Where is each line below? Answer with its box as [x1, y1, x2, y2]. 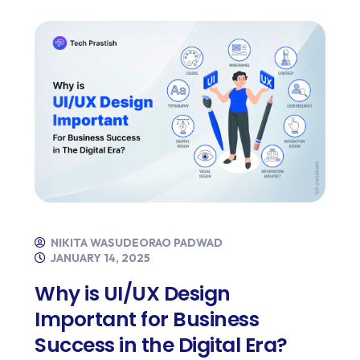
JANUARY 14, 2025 [48, 251, 150, 266]
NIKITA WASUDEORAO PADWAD [48, 235, 223, 251]
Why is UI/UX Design [35, 280, 231, 309]
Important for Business [35, 305, 259, 334]
